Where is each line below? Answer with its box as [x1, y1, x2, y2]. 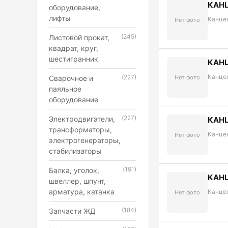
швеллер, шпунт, [49, 177, 106, 185]
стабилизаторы [49, 147, 102, 155]
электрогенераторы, [49, 136, 121, 145]
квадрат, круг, [49, 44, 98, 52]
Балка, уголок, [49, 166, 99, 175]
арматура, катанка [49, 187, 115, 196]
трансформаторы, [49, 125, 112, 134]
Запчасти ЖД [49, 207, 96, 215]
